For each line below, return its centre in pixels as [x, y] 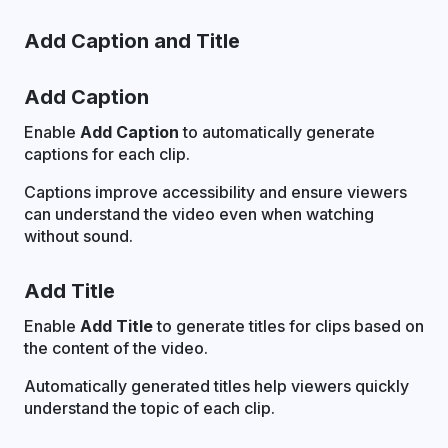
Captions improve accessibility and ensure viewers [215, 191]
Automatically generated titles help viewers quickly [216, 385]
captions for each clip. [107, 153]
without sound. [78, 235]
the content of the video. [116, 347]
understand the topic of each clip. [149, 407]
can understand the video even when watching [199, 213]
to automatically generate [277, 131]
